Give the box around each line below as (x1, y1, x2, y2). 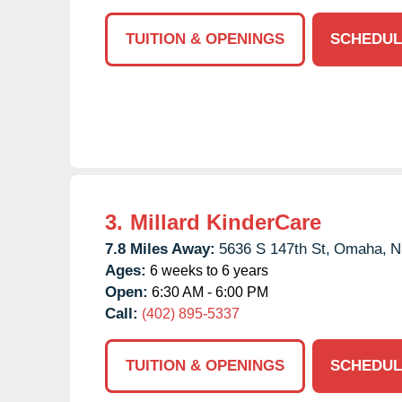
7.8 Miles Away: (105, 240, 215, 258)
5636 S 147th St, (219, 240, 330, 258)
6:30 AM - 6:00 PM (148, 284, 268, 300)
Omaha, (334, 240, 387, 258)
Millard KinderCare (130, 209, 321, 234)
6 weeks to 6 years (146, 262, 268, 278)
